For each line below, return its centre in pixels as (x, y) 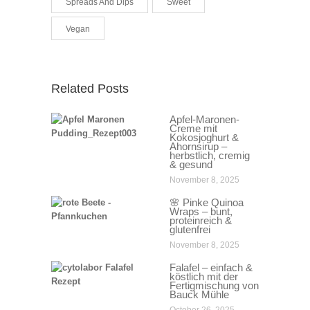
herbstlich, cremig (210, 156)
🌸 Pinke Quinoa (207, 203)
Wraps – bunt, (201, 212)
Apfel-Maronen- (204, 120)
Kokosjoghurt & (204, 138)
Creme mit (193, 129)
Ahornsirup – (198, 147)
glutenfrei (190, 230)
